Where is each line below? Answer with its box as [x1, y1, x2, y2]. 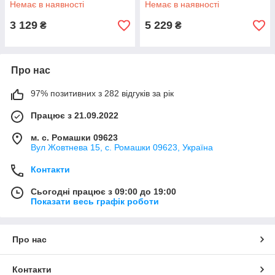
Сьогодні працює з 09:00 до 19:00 [31, 187, 176, 196]
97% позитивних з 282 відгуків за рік [31, 88, 174, 98]
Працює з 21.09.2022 [31, 110, 118, 120]
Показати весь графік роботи [31, 196, 159, 206]
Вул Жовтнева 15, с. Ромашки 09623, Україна [31, 142, 213, 152]
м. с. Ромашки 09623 [31, 133, 118, 142]
